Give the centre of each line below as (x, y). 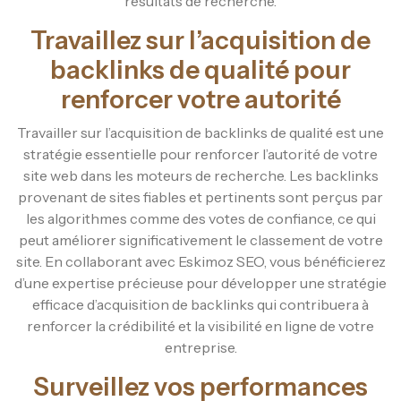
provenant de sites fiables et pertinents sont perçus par (200, 196)
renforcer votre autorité (200, 99)
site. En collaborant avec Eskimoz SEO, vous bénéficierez (200, 261)
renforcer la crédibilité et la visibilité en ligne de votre (200, 325)
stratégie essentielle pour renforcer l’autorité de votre (200, 154)
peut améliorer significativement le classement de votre (200, 239)
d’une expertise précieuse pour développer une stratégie (200, 282)
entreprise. (200, 347)
